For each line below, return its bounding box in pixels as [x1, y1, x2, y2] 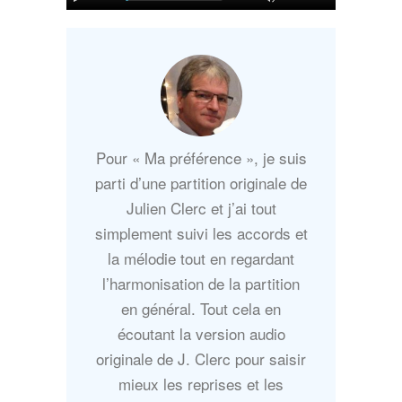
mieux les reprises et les [118, 372, 284, 396]
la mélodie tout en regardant [108, 247, 294, 270]
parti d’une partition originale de [95, 171, 307, 195]
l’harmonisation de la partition [102, 272, 300, 295]
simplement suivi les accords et [94, 222, 308, 245]
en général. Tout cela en [121, 297, 281, 320]
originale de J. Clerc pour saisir [96, 347, 306, 371]
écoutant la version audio [117, 322, 285, 345]
